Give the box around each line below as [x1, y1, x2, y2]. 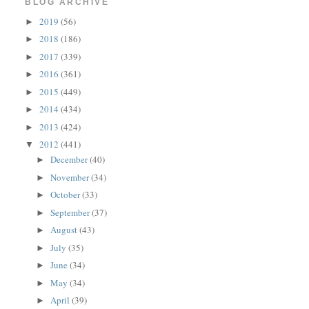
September [50, 206, 92, 219]
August [50, 223, 80, 237]
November [50, 170, 92, 183]
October [50, 188, 83, 201]
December [50, 153, 90, 166]
